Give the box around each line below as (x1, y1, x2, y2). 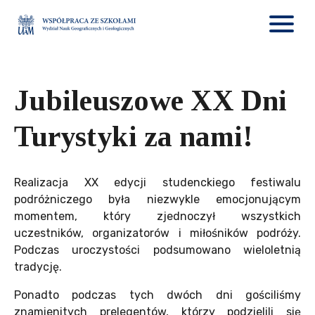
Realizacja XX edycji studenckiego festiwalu (14, 175, 301, 189)
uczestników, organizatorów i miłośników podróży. (14, 226, 301, 240)
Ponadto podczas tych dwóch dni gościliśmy (14, 288, 301, 302)
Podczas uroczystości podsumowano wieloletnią (14, 243, 301, 257)
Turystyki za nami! (14, 120, 253, 153)
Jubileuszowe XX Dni (14, 84, 287, 117)
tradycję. (14, 259, 62, 274)
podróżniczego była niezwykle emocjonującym (14, 192, 301, 206)
